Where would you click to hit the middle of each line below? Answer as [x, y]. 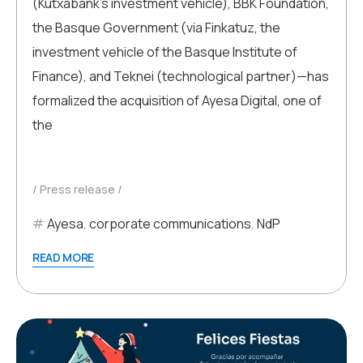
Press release [77, 190]
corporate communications [170, 224]
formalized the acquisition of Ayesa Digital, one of [177, 101]
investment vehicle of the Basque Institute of [165, 52]
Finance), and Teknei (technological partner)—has [181, 77]
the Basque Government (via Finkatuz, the [156, 28]
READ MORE [64, 258]
